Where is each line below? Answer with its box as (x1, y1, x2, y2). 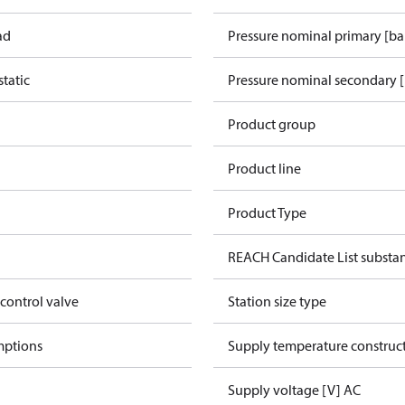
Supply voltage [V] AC (228, 381, 361, 399)
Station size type (228, 292, 326, 310)
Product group (228, 115, 316, 133)
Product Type (228, 203, 306, 221)
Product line (228, 159, 301, 177)
